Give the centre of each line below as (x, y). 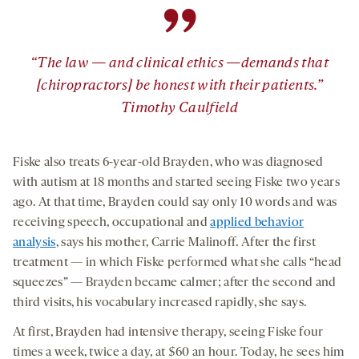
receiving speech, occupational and (112, 222)
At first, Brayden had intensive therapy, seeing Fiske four (168, 332)
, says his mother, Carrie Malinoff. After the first (186, 242)
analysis (34, 242)
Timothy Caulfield (179, 108)
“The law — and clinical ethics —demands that (179, 63)
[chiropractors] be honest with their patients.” (179, 86)
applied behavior (257, 222)
